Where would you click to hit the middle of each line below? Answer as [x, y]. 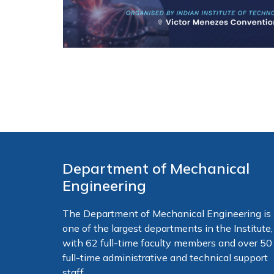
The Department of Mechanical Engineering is [167, 214]
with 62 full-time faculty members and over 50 [167, 243]
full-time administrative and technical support [165, 258]
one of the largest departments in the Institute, [168, 228]
